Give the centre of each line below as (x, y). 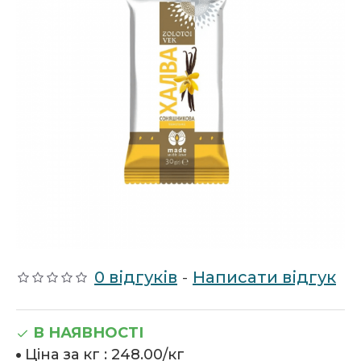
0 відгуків (136, 277)
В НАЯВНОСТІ (88, 333)
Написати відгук (264, 277)
